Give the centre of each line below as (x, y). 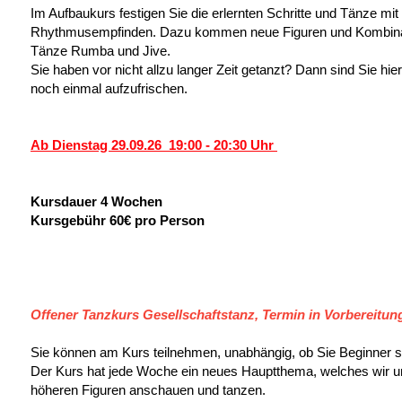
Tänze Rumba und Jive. (100, 51)
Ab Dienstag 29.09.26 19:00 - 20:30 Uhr (154, 145)
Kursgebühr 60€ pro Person (118, 220)
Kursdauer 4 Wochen (96, 201)
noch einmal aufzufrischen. (109, 88)
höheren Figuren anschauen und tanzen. (148, 390)
